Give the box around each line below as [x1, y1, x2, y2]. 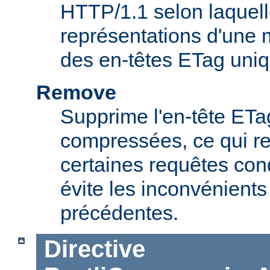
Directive [43, 236, 145, 263]
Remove [36, 80, 116, 104]
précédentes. [60, 201, 178, 224]
